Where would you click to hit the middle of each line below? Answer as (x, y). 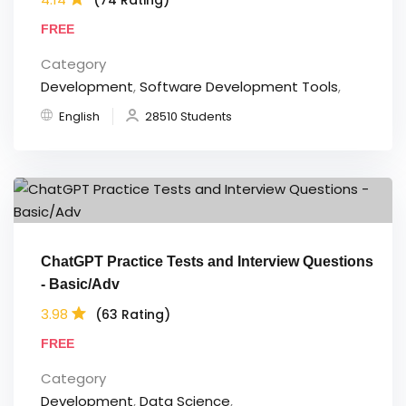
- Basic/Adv (80, 285)
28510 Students (188, 117)
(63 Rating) (133, 314)
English (79, 117)
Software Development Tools (239, 87)
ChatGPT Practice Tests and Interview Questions (207, 262)
